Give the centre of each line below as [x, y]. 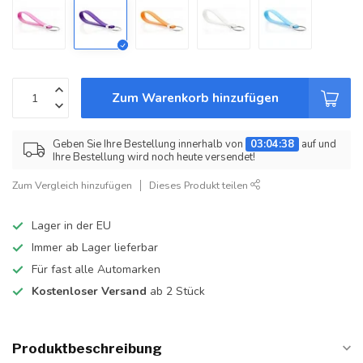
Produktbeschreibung [87, 348]
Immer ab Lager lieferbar [95, 248]
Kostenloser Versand [89, 291]
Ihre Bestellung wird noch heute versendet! [154, 157]
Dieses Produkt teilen [200, 185]
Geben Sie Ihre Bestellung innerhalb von [149, 144]
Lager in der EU [71, 226]
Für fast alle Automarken [96, 269]
